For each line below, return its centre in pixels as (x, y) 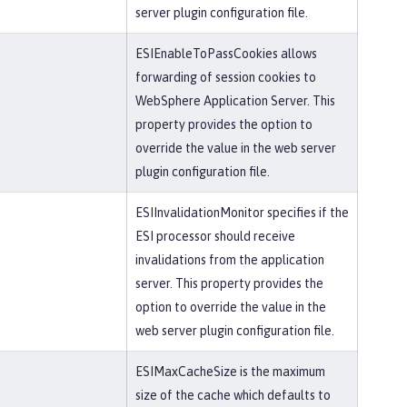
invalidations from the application (230, 260)
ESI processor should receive (215, 236)
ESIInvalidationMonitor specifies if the (242, 213)
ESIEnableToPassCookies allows (226, 54)
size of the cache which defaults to (233, 395)
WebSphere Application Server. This (235, 101)
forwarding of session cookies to (226, 77)
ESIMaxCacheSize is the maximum (230, 372)
